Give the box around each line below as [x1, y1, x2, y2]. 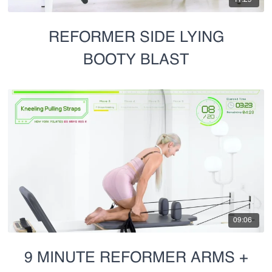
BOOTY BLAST [83, 52, 189, 68]
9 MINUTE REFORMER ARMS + [24, 250, 248, 266]
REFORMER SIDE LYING [48, 30, 224, 46]
